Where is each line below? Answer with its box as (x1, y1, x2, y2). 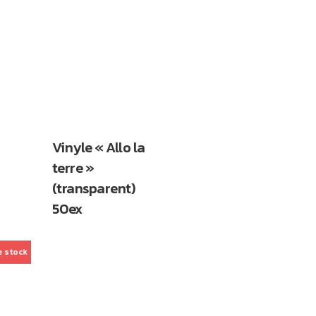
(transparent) (51, 177, 135, 199)
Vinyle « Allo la (51, 136, 145, 158)
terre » (51, 157, 94, 178)
